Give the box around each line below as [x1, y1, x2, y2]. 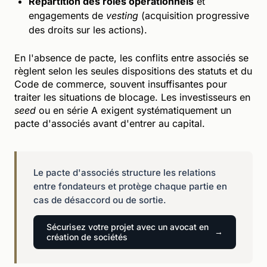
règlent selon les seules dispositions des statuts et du [14, 64, 252, 77]
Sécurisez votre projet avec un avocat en [46, 221, 209, 232]
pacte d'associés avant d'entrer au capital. [14, 117, 205, 129]
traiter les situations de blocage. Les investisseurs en [14, 91, 250, 103]
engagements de [29, 9, 106, 21]
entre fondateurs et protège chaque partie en [33, 180, 227, 192]
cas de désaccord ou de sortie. [33, 194, 166, 206]
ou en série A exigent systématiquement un [36, 104, 231, 116]
